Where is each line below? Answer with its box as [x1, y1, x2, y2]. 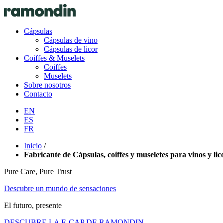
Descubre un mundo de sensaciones [4, 184, 116, 193]
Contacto [24, 90, 52, 98]
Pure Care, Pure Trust [4, 167, 72, 176]
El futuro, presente [4, 201, 62, 210]
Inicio [24, 141, 42, 150]
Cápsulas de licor [44, 45, 98, 53]
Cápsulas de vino [44, 36, 98, 44]
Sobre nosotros [24, 81, 71, 89]
